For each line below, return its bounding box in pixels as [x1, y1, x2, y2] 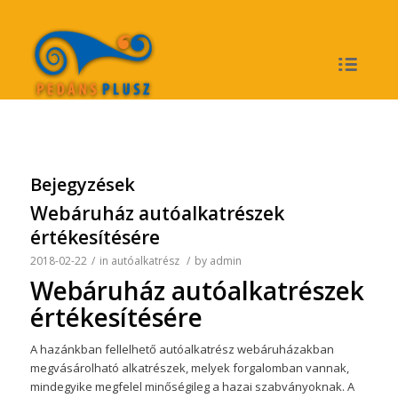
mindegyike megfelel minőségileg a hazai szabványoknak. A [29, 378, 354, 395]
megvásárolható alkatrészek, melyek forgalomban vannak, [29, 360, 349, 377]
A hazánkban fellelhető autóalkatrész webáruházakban [29, 341, 334, 358]
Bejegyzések [29, 172, 135, 196]
